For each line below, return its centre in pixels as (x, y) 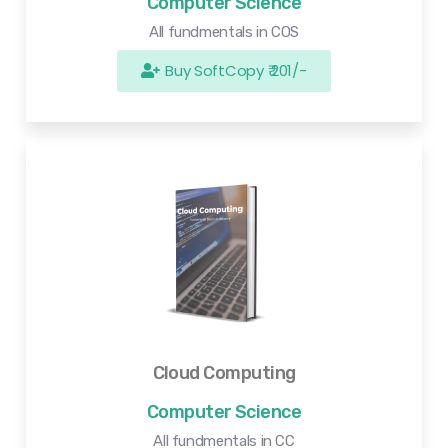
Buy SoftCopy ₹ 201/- (236, 70)
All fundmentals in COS (224, 31)
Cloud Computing (224, 373)
